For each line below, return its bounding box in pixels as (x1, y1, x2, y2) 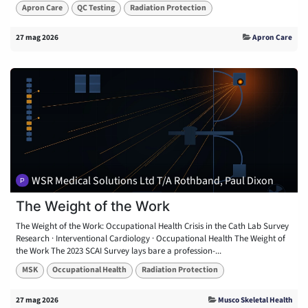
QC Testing (77, 1, 115, 14)
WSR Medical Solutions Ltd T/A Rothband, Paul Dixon (32, 173, 274, 188)
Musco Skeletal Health (218, 294, 292, 306)
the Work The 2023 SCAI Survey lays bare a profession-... (16, 245, 221, 258)
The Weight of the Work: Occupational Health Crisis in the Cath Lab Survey (16, 220, 289, 233)
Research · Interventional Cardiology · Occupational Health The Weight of (16, 232, 285, 245)
